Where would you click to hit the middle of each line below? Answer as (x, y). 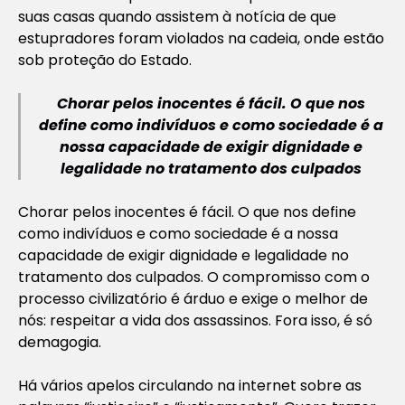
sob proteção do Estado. (105, 60)
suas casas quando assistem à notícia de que (177, 16)
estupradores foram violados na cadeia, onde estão (201, 38)
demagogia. (60, 342)
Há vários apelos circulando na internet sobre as (190, 385)
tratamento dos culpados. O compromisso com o (194, 277)
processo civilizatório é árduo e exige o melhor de (193, 298)
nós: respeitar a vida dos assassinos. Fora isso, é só (195, 320)
